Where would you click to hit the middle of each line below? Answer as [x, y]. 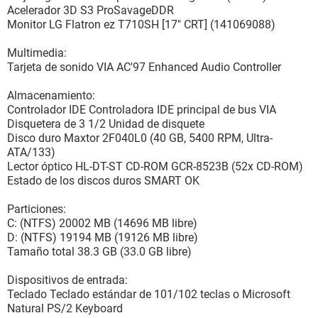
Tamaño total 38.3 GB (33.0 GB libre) [99, 252]
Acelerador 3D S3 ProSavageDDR [91, 10]
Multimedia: [37, 53]
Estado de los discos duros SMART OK [103, 181]
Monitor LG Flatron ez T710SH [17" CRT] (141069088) [141, 24]
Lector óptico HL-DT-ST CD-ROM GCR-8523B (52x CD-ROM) [155, 166]
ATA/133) [31, 152]
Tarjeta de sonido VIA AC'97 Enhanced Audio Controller [144, 67]
